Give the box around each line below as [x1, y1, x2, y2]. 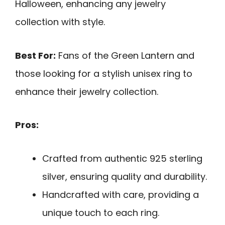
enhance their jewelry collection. [15, 85, 158, 98]
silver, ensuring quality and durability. [42, 170, 207, 183]
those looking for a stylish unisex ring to [15, 67, 192, 80]
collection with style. [15, 16, 105, 29]
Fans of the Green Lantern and [56, 49, 194, 62]
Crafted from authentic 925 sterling [42, 152, 202, 165]
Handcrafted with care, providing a [42, 188, 199, 201]
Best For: [15, 49, 56, 62]
